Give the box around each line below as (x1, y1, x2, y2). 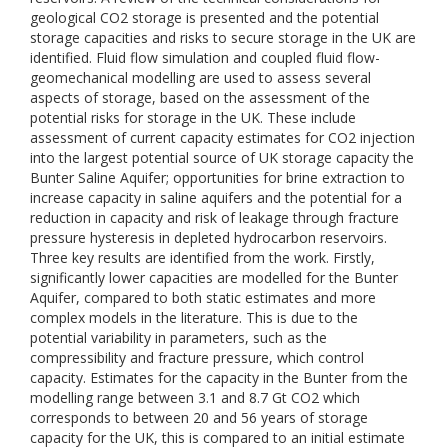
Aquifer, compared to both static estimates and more (30, 288, 376, 307)
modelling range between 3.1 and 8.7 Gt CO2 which (30, 388, 360, 407)
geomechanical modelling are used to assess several (30, 68, 371, 87)
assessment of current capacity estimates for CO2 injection (30, 128, 415, 147)
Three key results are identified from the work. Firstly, (30, 248, 375, 267)
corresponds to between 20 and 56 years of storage (30, 408, 368, 427)
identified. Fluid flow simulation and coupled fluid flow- (30, 48, 380, 67)
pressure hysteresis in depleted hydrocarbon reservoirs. (30, 228, 387, 247)
